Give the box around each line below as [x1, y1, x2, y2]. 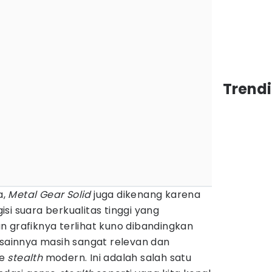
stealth [7, 251, 43, 265]
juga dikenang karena [93, 188, 201, 202]
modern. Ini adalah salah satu [42, 251, 192, 265]
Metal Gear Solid [8, 188, 94, 202]
